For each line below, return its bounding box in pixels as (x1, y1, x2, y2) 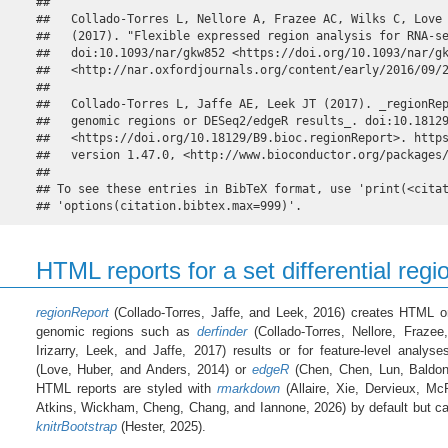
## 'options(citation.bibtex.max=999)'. (35, 199, 302, 214)
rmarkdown (216, 380, 280, 396)
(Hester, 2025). (116, 418, 206, 434)
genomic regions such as (35, 323, 198, 339)
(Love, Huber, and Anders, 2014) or (35, 361, 252, 377)
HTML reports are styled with (35, 380, 217, 396)
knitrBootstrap (35, 418, 117, 434)
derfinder (197, 323, 248, 339)
